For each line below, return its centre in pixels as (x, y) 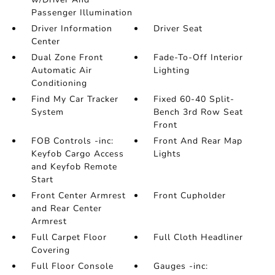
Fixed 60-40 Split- (194, 99)
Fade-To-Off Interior (199, 58)
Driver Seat (178, 29)
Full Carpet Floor (69, 238)
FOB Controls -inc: (72, 141)
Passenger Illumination (82, 13)
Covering (50, 250)
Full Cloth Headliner (199, 238)
